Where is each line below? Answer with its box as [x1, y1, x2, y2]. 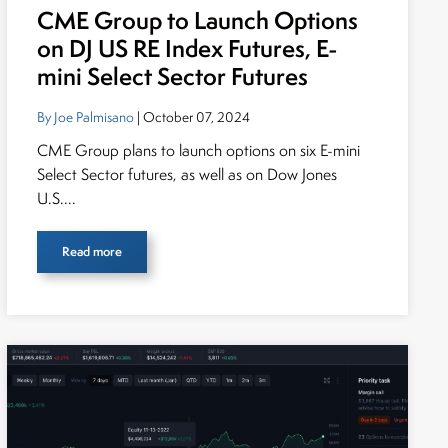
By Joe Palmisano [36, 108, 134, 126]
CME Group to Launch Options [36, 4, 358, 37]
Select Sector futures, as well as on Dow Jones [36, 164, 337, 185]
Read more [61, 243, 122, 260]
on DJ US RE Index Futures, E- [36, 32, 338, 65]
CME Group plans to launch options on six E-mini [36, 140, 360, 161]
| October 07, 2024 [133, 108, 250, 126]
